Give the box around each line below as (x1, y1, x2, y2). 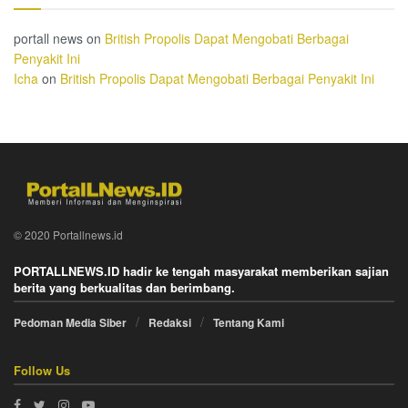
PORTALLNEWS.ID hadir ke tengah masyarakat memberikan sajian (14, 262, 389, 280)
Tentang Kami (213, 314, 284, 331)
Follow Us (14, 362, 70, 380)
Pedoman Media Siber (14, 314, 127, 331)
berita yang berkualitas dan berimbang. (14, 279, 235, 297)
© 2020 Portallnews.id (14, 227, 123, 243)
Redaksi (148, 314, 191, 331)
